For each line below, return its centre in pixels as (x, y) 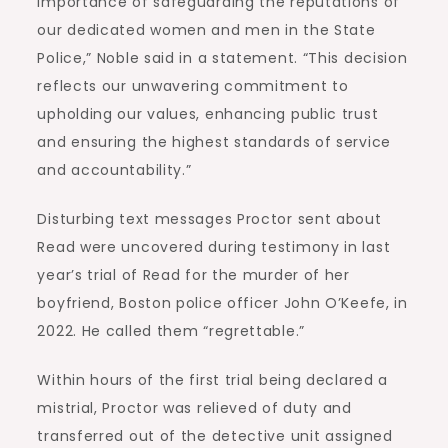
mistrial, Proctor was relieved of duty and (194, 408)
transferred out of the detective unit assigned (215, 436)
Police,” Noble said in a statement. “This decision (222, 58)
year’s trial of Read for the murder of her (193, 275)
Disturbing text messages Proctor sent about (209, 219)
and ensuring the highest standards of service (214, 142)
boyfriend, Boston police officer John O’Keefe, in (222, 303)
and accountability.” (114, 170)
